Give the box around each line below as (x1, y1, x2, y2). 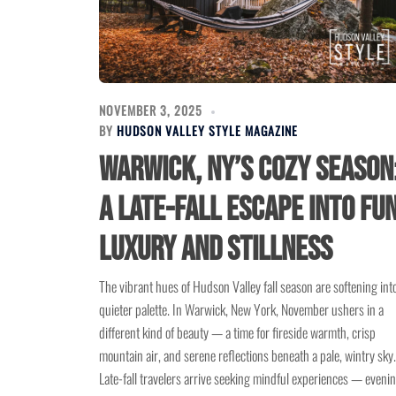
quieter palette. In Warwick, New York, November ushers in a (99, 299, 384, 321)
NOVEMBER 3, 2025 (99, 101, 202, 120)
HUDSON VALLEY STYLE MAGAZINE (117, 121, 298, 141)
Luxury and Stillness (99, 230, 332, 270)
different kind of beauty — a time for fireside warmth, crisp (99, 322, 376, 344)
